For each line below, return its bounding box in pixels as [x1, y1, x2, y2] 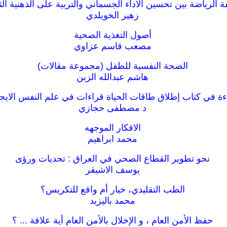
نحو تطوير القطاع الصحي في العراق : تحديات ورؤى [15, 154, 210, 164]
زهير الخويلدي [86, 10, 139, 20]
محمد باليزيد [90, 196, 135, 206]
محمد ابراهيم [88, 134, 137, 144]
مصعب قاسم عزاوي [73, 41, 152, 51]
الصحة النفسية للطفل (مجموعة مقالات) [37, 61, 188, 71]
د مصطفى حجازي [79, 103, 146, 113]
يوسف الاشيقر [85, 165, 140, 175]
